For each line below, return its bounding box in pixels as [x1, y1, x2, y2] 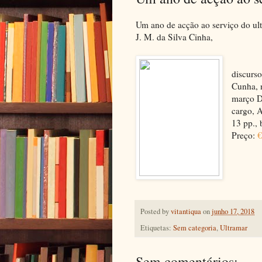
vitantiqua [171, 206, 201, 217]
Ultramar [220, 222, 247, 233]
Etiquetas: [140, 222, 173, 233]
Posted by [140, 206, 171, 217]
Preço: [232, 129, 258, 141]
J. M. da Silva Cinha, [136, 30, 213, 43]
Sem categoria [173, 222, 216, 233]
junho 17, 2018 [212, 206, 254, 217]
